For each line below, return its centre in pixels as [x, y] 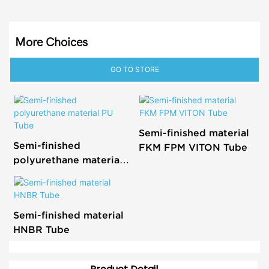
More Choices [51, 43]
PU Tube [33, 174]
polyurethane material [68, 160]
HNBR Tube [41, 229]
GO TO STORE [134, 70]
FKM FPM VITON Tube [193, 147]
